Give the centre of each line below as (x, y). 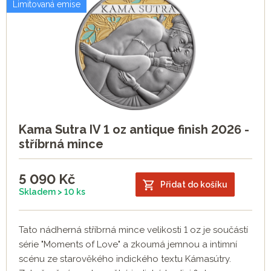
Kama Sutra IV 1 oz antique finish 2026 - (134, 130)
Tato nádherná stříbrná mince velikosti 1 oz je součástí (133, 230)
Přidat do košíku (194, 184)
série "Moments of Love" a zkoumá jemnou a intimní (128, 245)
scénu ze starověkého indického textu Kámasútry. (125, 259)
